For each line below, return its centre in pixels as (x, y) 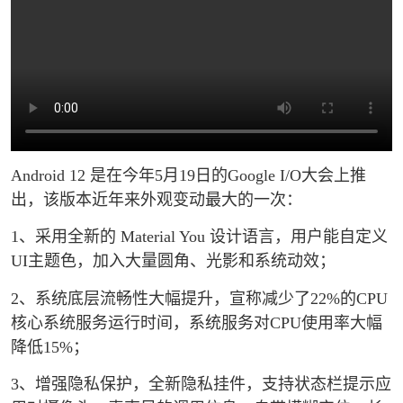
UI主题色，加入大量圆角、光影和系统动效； (173, 261)
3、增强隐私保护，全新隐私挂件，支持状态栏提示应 (201, 385)
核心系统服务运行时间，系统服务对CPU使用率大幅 (197, 322)
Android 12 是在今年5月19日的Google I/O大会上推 (188, 175)
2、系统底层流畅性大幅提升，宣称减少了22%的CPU (199, 298)
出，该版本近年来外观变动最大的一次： (157, 199)
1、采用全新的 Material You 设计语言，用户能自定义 (199, 237)
